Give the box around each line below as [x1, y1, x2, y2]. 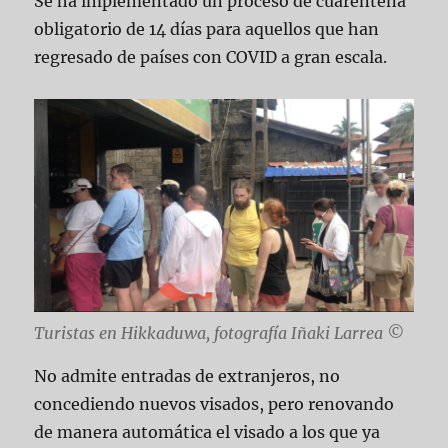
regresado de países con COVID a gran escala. [34, 46, 388, 67]
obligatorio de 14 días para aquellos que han [34, 18, 380, 39]
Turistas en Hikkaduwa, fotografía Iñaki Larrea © [34, 322, 405, 343]
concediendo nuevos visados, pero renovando [34, 393, 395, 414]
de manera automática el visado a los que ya [34, 421, 381, 442]
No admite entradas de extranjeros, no [34, 365, 341, 386]
